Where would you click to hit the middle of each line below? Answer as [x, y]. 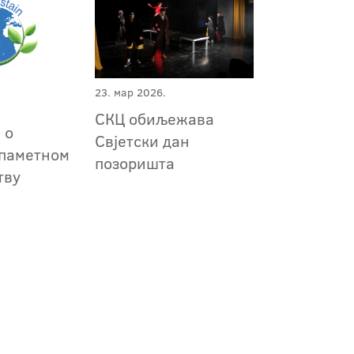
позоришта [134, 163]
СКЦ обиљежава [154, 119]
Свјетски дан [142, 141]
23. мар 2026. [130, 93]
